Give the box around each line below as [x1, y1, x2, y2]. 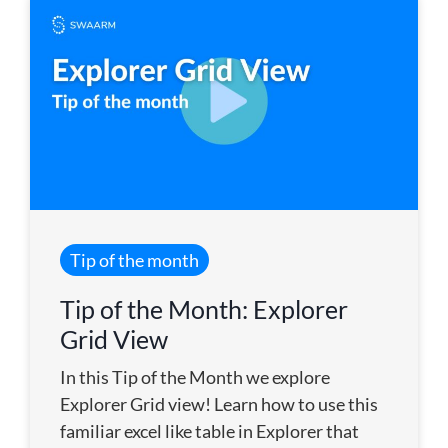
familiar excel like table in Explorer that [60, 420, 359, 443]
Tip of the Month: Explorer [60, 294, 348, 325]
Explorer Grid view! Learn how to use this [60, 393, 378, 416]
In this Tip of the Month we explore [60, 366, 330, 389]
